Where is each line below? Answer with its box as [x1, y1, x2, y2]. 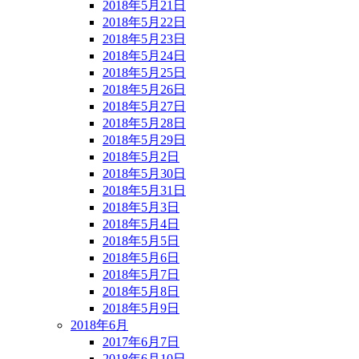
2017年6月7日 [103, 334, 179, 349]
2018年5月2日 [103, 149, 179, 163]
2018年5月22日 [103, 14, 186, 29]
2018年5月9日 [103, 301, 179, 315]
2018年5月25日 [103, 65, 186, 79]
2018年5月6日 [103, 250, 179, 264]
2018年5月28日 [103, 115, 186, 130]
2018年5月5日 [103, 233, 179, 248]
